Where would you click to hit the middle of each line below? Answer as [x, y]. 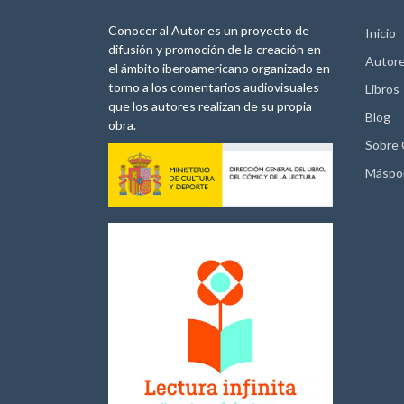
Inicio [381, 32]
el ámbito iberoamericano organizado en [219, 68]
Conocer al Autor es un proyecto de [209, 30]
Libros [382, 88]
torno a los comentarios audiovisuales [214, 87]
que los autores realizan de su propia [210, 106]
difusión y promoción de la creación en [215, 49]
